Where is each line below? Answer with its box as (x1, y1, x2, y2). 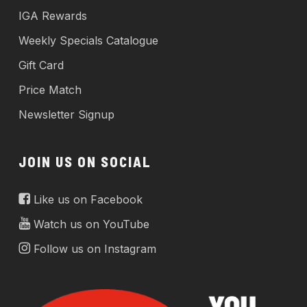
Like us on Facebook (29, 192, 143, 206)
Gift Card (18, 58, 64, 72)
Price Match (18, 82, 82, 97)
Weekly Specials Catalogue (18, 33, 158, 47)
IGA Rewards (18, 8, 87, 23)
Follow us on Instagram (29, 241, 156, 256)
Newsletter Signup (18, 107, 114, 121)
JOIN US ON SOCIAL (18, 153, 151, 170)
